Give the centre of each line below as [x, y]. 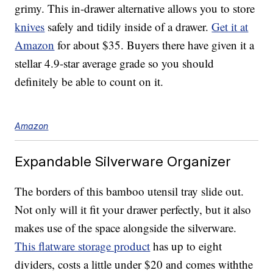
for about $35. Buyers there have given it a [154, 45]
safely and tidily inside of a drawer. [128, 27]
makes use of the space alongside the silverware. [126, 228]
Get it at [230, 27]
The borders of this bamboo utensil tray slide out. [129, 191]
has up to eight [186, 246]
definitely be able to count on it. [89, 82]
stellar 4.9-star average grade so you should [115, 63]
